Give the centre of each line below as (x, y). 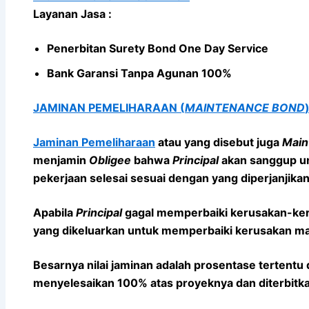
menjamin (61, 160)
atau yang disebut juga (219, 142)
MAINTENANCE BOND (245, 107)
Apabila (54, 212)
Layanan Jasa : (74, 13)
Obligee (110, 160)
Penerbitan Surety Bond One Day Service (158, 48)
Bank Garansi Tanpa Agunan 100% (139, 73)
